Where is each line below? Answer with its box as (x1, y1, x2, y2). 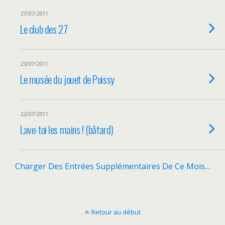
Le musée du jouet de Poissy (20, 71, 115, 87)
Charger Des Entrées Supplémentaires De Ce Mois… (15, 161, 210, 172)
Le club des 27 (20, 21, 68, 37)
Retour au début (91, 207, 141, 216)
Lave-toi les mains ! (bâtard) (20, 122, 114, 137)
